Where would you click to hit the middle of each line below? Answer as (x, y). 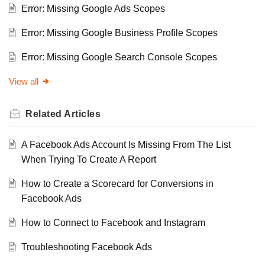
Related (45, 114)
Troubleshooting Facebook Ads (86, 247)
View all (24, 82)
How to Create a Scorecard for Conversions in (117, 184)
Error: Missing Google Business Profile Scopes (119, 33)
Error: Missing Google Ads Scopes (93, 9)
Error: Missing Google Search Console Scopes (119, 57)
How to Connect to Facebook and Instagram (113, 223)
